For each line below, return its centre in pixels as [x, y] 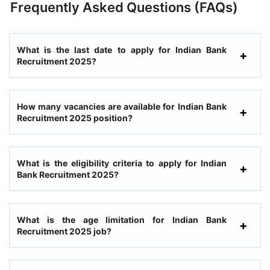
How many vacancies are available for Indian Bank [122, 106]
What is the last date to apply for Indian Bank [122, 49]
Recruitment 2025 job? [64, 231]
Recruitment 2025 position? [75, 118]
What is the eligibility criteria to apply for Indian [122, 163]
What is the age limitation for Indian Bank [122, 219]
